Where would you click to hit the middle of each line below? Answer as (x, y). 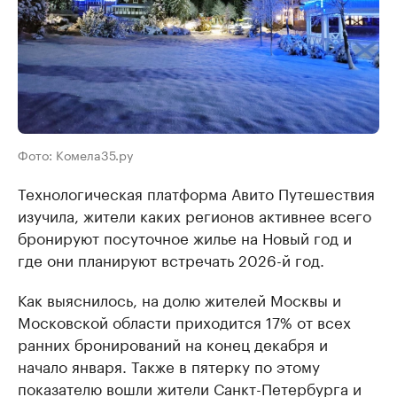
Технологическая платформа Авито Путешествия (196, 193)
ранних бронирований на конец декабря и (173, 343)
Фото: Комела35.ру (75, 155)
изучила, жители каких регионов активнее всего (195, 215)
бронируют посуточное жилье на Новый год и (185, 237)
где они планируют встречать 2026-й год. (171, 259)
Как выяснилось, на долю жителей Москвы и (179, 299)
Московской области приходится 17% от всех (184, 321)
